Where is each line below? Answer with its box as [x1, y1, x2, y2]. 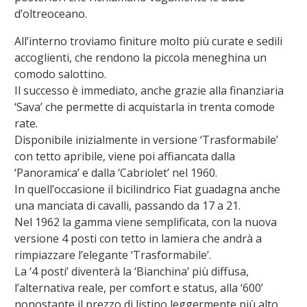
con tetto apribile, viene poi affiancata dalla [14, 149, 235, 164]
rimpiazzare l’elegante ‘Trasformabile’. [14, 247, 211, 263]
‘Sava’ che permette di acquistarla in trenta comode [14, 99, 275, 115]
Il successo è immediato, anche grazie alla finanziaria [14, 83, 284, 99]
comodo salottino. [14, 66, 106, 82]
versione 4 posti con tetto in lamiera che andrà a [14, 231, 262, 247]
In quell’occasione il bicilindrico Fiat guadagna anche [14, 182, 280, 197]
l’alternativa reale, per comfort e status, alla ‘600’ [14, 280, 266, 296]
